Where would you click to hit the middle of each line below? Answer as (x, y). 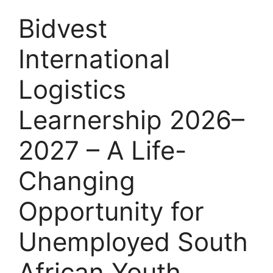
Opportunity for (111, 211)
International (94, 59)
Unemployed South (133, 242)
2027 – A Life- (102, 151)
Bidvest (63, 29)
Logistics (72, 90)
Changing (77, 181)
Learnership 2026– (131, 120)
